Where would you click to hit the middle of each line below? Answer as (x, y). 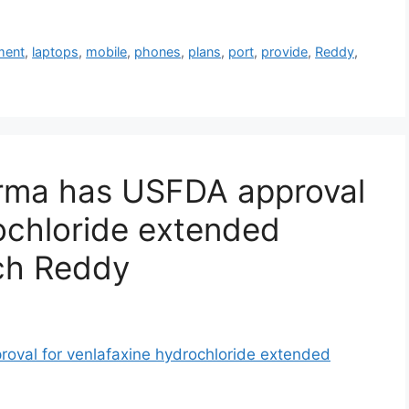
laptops (56, 52)
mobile (107, 52)
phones (158, 52)
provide (285, 52)
